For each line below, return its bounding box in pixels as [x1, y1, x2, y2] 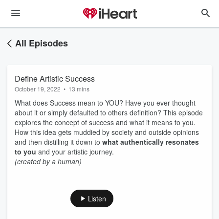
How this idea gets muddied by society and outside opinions [15, 127, 199, 137]
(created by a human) [15, 156, 82, 166]
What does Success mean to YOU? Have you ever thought [15, 98, 196, 108]
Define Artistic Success [15, 73, 95, 84]
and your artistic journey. [36, 147, 114, 156]
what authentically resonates [102, 137, 199, 147]
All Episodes [15, 37, 68, 49]
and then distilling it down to [15, 137, 102, 147]
